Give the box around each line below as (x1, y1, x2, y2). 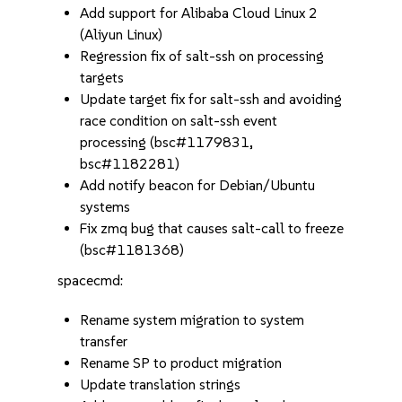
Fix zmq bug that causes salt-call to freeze (80, 220, 345, 237)
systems (80, 198, 131, 215)
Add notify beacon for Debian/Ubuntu (80, 177, 316, 194)
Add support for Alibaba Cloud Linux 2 (80, 4, 319, 22)
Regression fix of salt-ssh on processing (80, 48, 325, 65)
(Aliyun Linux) (80, 26, 163, 43)
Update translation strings (80, 376, 241, 393)
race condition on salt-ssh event (80, 112, 278, 129)
